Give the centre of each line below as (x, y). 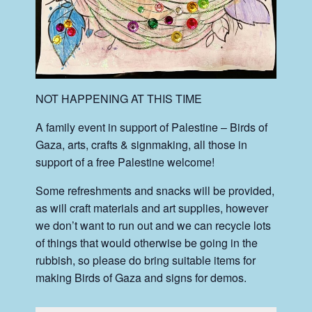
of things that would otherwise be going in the (147, 242)
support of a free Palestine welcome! (125, 162)
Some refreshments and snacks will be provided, (155, 190)
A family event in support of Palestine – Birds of (152, 127)
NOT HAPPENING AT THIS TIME (119, 98)
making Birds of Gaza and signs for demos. (141, 277)
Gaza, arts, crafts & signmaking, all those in (142, 144)
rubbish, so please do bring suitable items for (146, 260)
